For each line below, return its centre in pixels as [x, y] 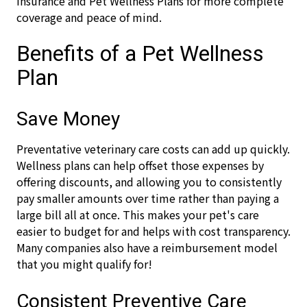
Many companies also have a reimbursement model [147, 247]
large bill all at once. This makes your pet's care [138, 214]
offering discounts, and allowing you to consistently [149, 182]
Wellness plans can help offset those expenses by [140, 165]
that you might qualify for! [84, 264]
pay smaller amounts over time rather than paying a [148, 198]
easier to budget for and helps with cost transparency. [153, 231]
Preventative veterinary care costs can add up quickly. [153, 149]
